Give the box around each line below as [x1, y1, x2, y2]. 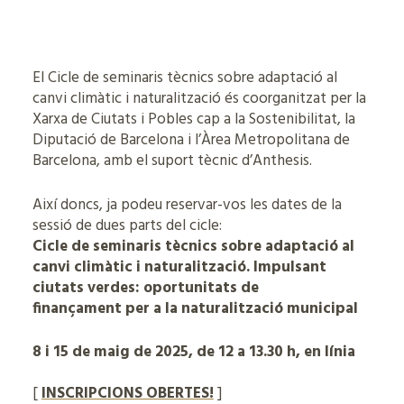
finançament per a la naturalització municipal [32, 296, 358, 321]
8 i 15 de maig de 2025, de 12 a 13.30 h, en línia [32, 340, 355, 364]
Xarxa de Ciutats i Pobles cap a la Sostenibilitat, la [32, 107, 355, 132]
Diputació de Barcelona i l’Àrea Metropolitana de [32, 128, 350, 152]
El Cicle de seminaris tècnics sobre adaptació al [32, 66, 337, 90]
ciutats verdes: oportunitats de [32, 275, 259, 300]
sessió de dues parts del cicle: [32, 213, 222, 238]
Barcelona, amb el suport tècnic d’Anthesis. [32, 149, 316, 173]
